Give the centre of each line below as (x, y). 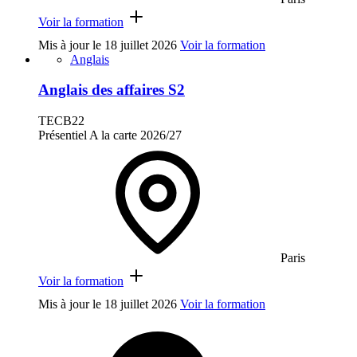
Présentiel (63, 135)
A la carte (113, 135)
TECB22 (61, 121)
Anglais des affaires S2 (112, 90)
